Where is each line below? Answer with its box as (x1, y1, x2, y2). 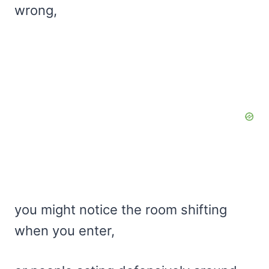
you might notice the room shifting (14, 202, 227, 218)
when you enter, (14, 223, 115, 239)
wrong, (14, 2, 57, 19)
